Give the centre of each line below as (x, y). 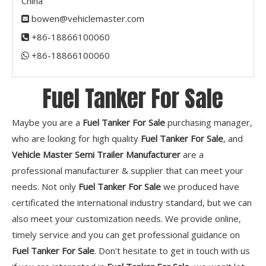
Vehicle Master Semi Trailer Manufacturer (96, 155)
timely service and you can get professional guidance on (126, 235)
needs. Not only (45, 187)
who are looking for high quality (76, 139)
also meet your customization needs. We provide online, (126, 219)
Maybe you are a (47, 123)
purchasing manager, (209, 123)
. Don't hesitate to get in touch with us (172, 251)
